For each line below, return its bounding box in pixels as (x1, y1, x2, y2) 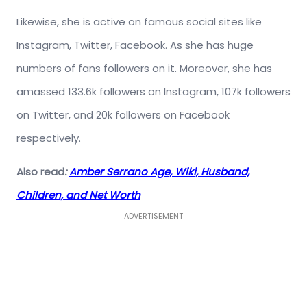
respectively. (16, 131, 81, 146)
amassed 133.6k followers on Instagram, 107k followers (16, 84, 291, 99)
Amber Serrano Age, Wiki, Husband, (69, 164, 249, 180)
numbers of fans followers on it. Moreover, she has (16, 61, 272, 76)
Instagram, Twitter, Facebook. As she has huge (16, 38, 254, 53)
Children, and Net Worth (16, 188, 140, 203)
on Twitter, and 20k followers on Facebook (16, 108, 230, 123)
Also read (16, 164, 64, 180)
